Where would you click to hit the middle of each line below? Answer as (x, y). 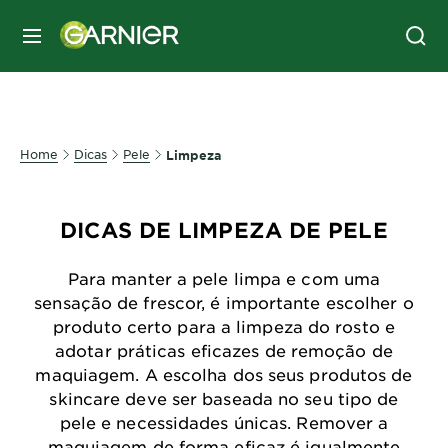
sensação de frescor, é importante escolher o (224, 302)
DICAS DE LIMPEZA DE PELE (224, 229)
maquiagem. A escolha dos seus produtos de (224, 374)
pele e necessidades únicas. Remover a (224, 422)
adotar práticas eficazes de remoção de (224, 350)
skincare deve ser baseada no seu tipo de (224, 398)
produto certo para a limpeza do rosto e (224, 326)
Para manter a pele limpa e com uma (224, 278)
